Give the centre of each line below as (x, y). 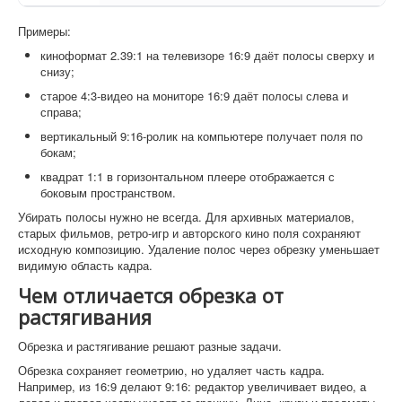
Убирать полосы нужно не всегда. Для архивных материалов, (186, 216)
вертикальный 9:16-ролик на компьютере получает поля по (201, 135)
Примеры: (44, 31)
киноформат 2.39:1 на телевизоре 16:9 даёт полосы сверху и (207, 55)
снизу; (57, 71)
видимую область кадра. (85, 265)
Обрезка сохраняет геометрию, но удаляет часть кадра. (171, 370)
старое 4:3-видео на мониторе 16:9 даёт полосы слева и (194, 95)
